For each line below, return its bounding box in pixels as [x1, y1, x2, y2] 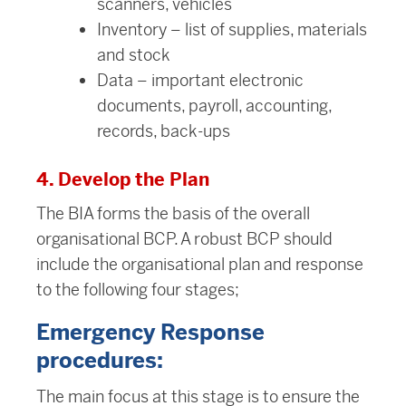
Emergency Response [36, 319, 265, 347]
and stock [97, 44, 170, 66]
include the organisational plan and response [36, 254, 363, 275]
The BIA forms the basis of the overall [36, 203, 310, 225]
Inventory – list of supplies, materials [97, 19, 367, 41]
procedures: [36, 347, 163, 375]
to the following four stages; [36, 279, 239, 301]
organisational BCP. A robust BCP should [36, 228, 333, 250]
